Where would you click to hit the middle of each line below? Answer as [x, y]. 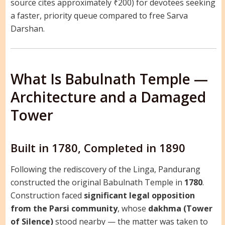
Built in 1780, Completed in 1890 [98, 147]
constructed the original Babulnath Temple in [97, 183]
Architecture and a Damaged [108, 97]
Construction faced [47, 196]
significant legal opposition [139, 196]
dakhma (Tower [180, 209]
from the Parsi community [64, 209]
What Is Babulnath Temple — [109, 79]
